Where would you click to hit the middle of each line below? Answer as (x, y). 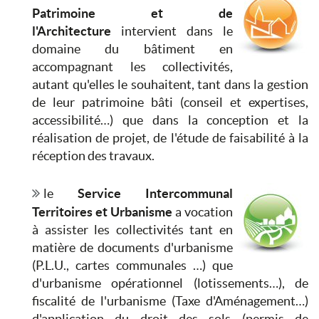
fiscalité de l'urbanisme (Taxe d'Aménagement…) (170, 301)
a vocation (203, 212)
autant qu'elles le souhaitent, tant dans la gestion (170, 85)
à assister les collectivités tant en (132, 230)
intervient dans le (172, 31)
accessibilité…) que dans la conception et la (170, 120)
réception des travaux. (94, 156)
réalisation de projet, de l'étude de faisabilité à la (170, 138)
